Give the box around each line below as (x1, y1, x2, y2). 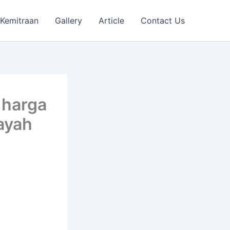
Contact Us (141, 15, 185, 26)
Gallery (55, 15, 82, 26)
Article (99, 15, 124, 26)
